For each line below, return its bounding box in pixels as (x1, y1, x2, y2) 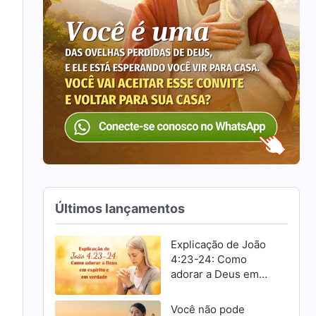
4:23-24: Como (170, 252, 248, 266)
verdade (170, 296, 212, 310)
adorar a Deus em (170, 267, 259, 281)
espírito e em (170, 281, 236, 296)
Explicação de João (170, 237, 266, 251)
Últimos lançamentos (55, 200, 186, 216)
